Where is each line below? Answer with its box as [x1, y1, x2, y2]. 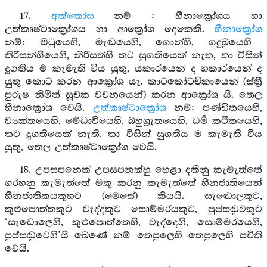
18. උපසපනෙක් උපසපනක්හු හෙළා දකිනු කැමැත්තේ [19, 164, 262, 176]
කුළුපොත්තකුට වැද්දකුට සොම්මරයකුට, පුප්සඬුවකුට [5, 204, 262, 215]
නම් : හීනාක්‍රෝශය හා [94, 11, 262, 22]
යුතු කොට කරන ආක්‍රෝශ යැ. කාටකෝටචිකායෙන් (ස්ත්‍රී [5, 76, 262, 88]
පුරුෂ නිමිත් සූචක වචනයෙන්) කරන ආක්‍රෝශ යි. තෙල [5, 89, 262, 101]
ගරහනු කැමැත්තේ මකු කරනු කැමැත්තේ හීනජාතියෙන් [5, 178, 262, 189]
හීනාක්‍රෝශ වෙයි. [5, 103, 93, 114]
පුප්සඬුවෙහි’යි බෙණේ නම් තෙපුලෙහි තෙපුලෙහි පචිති [5, 230, 262, 241]
